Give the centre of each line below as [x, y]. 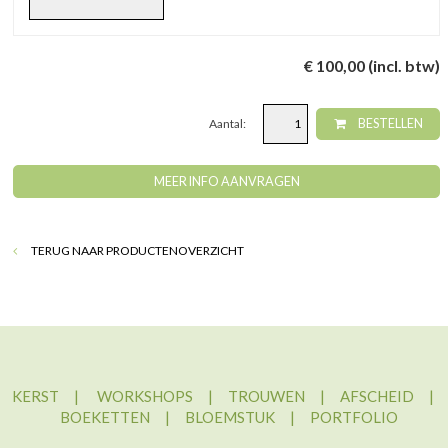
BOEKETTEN [104, 416]
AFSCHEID [376, 395]
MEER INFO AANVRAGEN [226, 181]
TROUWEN [266, 395]
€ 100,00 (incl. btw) [372, 66]
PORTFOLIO [353, 416]
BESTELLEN [389, 124]
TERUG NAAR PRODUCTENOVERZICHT [137, 250]
